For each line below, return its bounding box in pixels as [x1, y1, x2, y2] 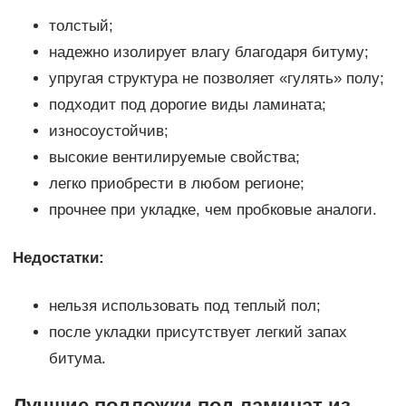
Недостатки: [12, 249, 104, 267]
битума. [48, 350, 106, 368]
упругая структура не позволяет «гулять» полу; [48, 70, 384, 88]
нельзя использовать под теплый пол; [48, 297, 321, 315]
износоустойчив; [48, 122, 169, 140]
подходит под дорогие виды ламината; [48, 96, 326, 114]
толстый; [48, 17, 113, 35]
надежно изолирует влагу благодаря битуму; [48, 43, 369, 62]
